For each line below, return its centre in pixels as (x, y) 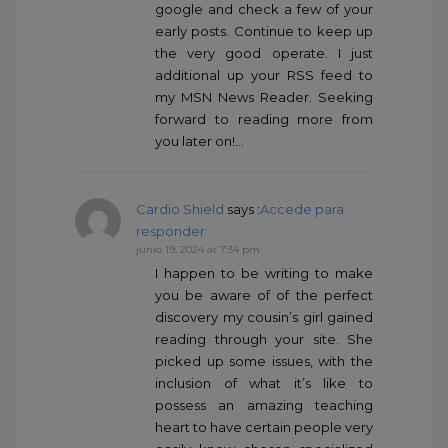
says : (242, 209)
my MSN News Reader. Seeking (264, 97)
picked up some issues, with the (264, 361)
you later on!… (199, 141)
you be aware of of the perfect (264, 295)
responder (170, 231)
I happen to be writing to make (264, 273)
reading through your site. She (264, 339)
